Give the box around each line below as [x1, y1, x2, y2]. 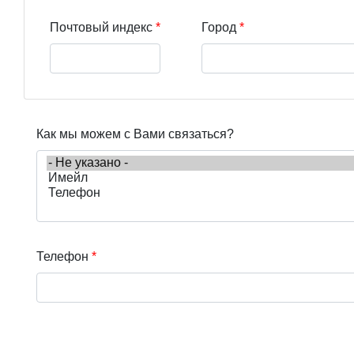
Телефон [36, 249, 88, 263]
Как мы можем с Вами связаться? [36, 126, 234, 141]
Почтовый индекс [50, 20, 153, 34]
